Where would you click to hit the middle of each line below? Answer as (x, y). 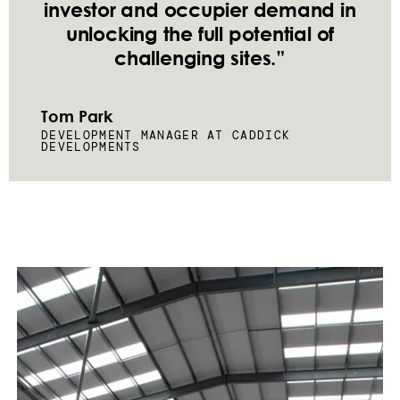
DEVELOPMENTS (91, 147)
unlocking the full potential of (200, 34)
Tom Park (77, 117)
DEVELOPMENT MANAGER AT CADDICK (166, 136)
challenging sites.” (200, 58)
